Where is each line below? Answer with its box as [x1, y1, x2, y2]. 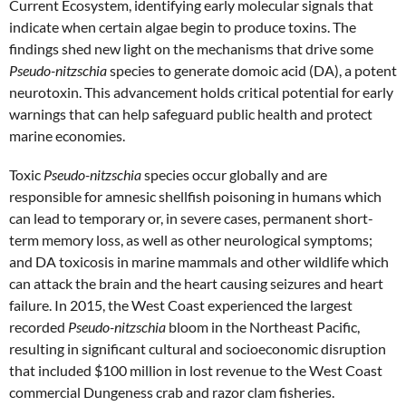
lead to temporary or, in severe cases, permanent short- [34, 208, 373, 227]
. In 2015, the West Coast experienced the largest [49, 295, 353, 314]
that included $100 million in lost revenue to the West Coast [9, 361, 382, 379]
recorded [9, 317, 68, 335]
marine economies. [9, 126, 128, 144]
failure [9, 295, 49, 314]
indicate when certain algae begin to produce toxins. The [9, 17, 356, 35]
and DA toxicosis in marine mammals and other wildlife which [9, 252, 389, 270]
